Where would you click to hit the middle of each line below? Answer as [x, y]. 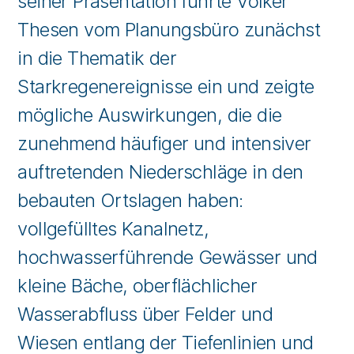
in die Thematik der [97, 58]
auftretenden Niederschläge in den [160, 172]
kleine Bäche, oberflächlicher [137, 286]
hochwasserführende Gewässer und [168, 257]
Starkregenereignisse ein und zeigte [166, 87]
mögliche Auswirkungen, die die [150, 115]
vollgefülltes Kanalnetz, [113, 229]
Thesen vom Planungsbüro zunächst [169, 30]
